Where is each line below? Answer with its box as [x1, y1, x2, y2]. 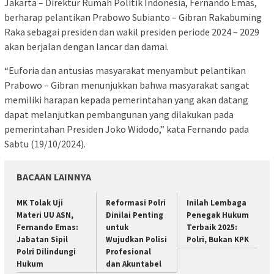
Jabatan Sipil [17, 234, 68, 245]
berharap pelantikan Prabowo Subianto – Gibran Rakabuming [4, 11, 262, 24]
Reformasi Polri [106, 198, 166, 209]
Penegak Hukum [186, 210, 249, 221]
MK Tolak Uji [17, 198, 63, 209]
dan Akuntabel [106, 259, 162, 270]
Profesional [106, 246, 152, 257]
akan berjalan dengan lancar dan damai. [4, 40, 169, 53]
